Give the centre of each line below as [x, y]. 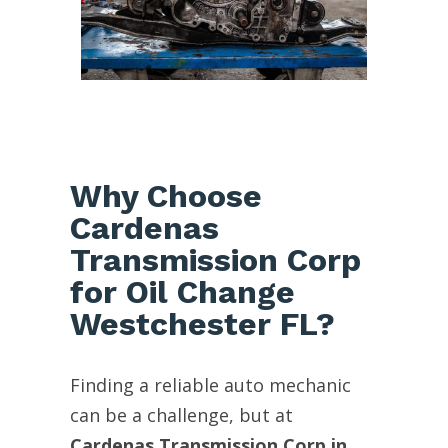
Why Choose [165, 195]
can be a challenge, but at [181, 414]
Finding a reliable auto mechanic [210, 384]
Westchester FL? [202, 323]
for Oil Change [182, 291]
